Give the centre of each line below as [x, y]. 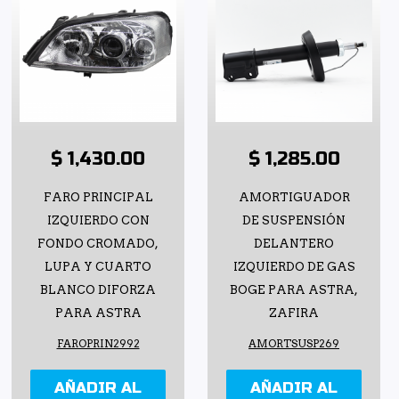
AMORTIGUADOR [294, 198]
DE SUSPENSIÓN [294, 221]
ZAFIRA [294, 313]
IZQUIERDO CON [98, 221]
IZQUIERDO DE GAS [294, 267]
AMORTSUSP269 [294, 344]
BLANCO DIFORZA [98, 290]
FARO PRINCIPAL [98, 198]
